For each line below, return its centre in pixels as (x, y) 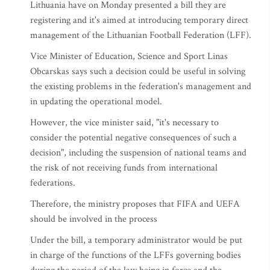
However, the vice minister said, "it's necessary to (124, 123)
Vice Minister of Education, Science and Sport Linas (129, 56)
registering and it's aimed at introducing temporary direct (139, 20)
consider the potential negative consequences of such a (133, 138)
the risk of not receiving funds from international (124, 168)
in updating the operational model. (96, 102)
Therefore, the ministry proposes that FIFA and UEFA (135, 204)
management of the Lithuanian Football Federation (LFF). (141, 35)
